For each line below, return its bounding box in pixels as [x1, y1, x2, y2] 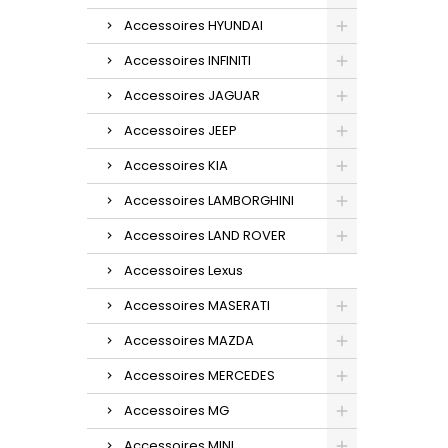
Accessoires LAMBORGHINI [124, 190, 294, 210]
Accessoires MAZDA [124, 330, 254, 350]
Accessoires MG [124, 400, 229, 420]
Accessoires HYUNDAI [124, 15, 263, 35]
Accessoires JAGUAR [124, 85, 260, 105]
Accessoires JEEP [124, 120, 237, 140]
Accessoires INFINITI [124, 50, 251, 70]
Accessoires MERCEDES [124, 365, 275, 385]
